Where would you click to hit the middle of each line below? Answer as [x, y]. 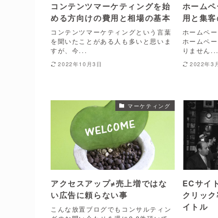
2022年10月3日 [80, 64]
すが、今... [69, 50]
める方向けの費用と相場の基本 [111, 18]
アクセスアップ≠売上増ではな [109, 183]
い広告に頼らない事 [89, 195]
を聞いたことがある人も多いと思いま [111, 41]
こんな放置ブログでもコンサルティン [111, 209]
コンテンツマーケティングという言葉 [111, 32]
